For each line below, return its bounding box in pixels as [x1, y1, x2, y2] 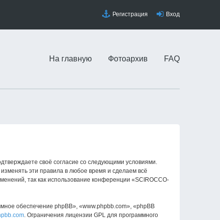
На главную [49, 55, 92, 63]
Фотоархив [108, 55, 148, 63]
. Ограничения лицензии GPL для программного [24, 212, 158, 219]
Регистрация [112, 11, 148, 18]
